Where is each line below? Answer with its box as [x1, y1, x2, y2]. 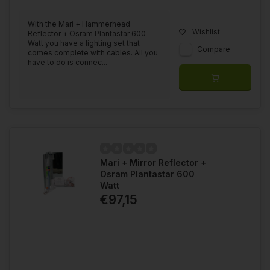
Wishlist [192, 27, 220, 37]
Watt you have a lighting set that [28, 39, 140, 48]
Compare [197, 45, 230, 54]
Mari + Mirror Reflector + [100, 157, 206, 168]
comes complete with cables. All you [28, 48, 158, 58]
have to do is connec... [28, 58, 107, 67]
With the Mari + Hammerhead [28, 19, 130, 29]
